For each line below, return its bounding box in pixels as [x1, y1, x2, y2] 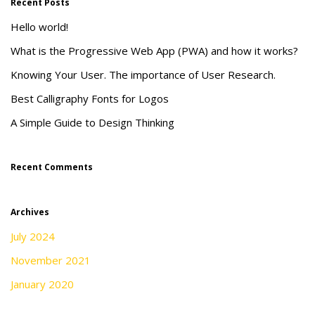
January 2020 [11, 277, 74, 291]
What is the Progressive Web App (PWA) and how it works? [11, 44, 298, 58]
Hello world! [11, 20, 68, 34]
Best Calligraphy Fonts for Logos [11, 91, 169, 105]
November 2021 [11, 253, 91, 267]
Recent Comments [11, 161, 93, 173]
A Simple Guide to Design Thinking [11, 115, 174, 129]
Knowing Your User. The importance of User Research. [11, 67, 276, 82]
